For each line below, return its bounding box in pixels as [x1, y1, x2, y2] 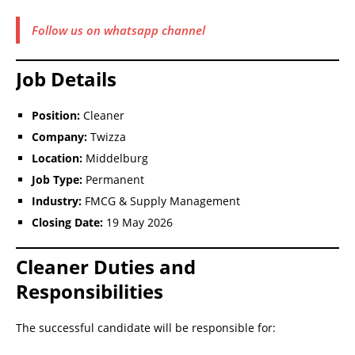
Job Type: [32, 171, 82, 187]
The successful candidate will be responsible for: [16, 319, 276, 335]
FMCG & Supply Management [82, 193, 240, 208]
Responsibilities [16, 277, 163, 304]
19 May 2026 [103, 214, 173, 230]
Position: [32, 107, 80, 123]
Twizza [87, 128, 126, 144]
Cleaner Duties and [16, 253, 196, 280]
